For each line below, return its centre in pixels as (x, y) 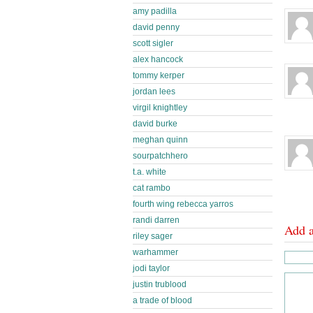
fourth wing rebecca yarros (183, 204)
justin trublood (160, 284)
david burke (155, 124)
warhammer (155, 252)
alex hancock (158, 59)
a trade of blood (162, 300)
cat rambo (152, 188)
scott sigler (153, 43)
